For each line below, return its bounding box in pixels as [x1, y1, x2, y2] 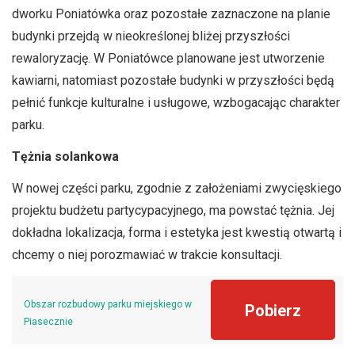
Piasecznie [24, 316, 73, 328]
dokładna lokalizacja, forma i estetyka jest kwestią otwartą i [12, 225, 342, 241]
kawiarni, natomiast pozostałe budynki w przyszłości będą [12, 73, 334, 89]
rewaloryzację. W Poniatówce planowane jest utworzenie [12, 51, 325, 67]
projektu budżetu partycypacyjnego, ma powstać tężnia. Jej [12, 203, 334, 219]
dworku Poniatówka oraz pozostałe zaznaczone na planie [12, 6, 330, 22]
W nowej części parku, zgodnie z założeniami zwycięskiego [12, 181, 342, 197]
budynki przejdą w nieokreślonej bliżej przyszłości [12, 29, 290, 44]
